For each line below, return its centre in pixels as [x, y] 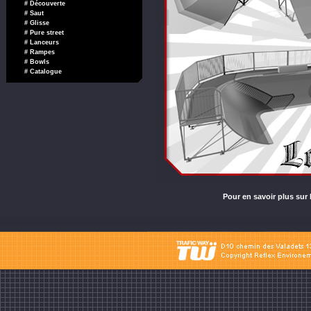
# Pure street [44, 33]
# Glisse [36, 23]
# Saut [34, 13]
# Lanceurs [41, 42]
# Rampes [39, 52]
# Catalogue [43, 72]
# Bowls [36, 62]
